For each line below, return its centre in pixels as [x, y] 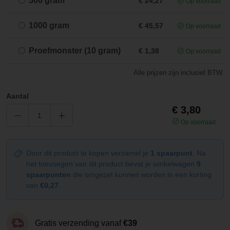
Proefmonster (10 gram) [75, 51]
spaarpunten [49, 175]
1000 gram [49, 25]
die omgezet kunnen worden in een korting [141, 175]
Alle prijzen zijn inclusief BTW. [179, 73]
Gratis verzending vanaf [79, 223]
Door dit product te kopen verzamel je [88, 153]
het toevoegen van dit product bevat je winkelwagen [111, 164]
